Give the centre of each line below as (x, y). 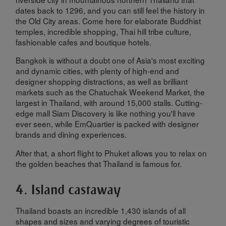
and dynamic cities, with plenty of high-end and (98, 71)
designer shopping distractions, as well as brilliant (102, 81)
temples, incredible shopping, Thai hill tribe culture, (104, 31)
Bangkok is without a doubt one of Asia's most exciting (110, 60)
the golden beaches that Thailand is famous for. (99, 163)
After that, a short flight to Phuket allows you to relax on (111, 153)
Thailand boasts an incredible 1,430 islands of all (101, 210)
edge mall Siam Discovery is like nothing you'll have (106, 113)
